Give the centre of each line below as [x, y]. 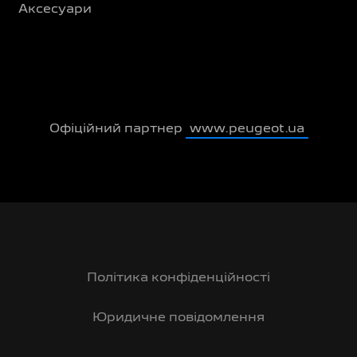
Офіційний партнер [117, 129]
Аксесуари [55, 9]
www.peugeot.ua [247, 129]
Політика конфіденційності [178, 278]
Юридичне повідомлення [178, 318]
